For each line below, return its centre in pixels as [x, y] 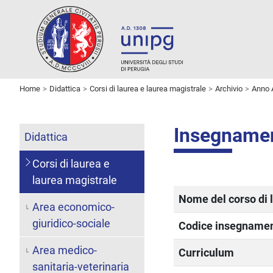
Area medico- [64, 250]
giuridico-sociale [71, 223]
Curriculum [207, 252]
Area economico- [73, 207]
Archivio [229, 88]
